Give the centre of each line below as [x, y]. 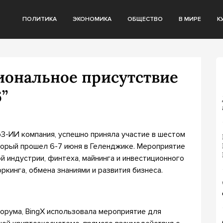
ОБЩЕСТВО [145, 19]
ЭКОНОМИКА [92, 19]
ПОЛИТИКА [40, 19]
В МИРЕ [190, 19]
